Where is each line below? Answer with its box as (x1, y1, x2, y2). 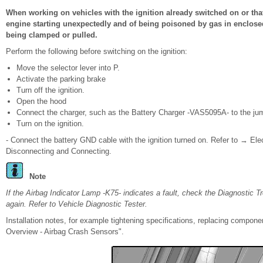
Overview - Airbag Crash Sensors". (6, 227, 124, 236)
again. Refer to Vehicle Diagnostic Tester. (6, 200, 147, 208)
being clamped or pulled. (6, 31, 97, 39)
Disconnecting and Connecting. (6, 147, 112, 156)
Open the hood (16, 97, 66, 106)
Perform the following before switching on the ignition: (6, 47, 187, 56)
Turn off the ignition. (16, 86, 85, 95)
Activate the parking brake (16, 75, 106, 83)
